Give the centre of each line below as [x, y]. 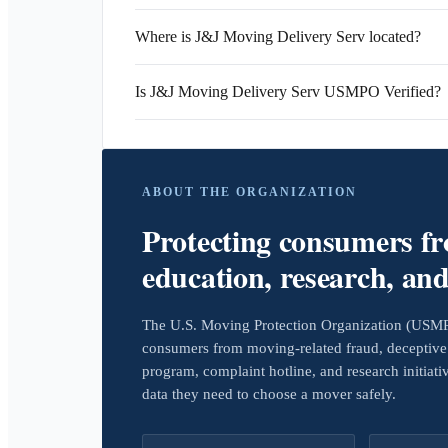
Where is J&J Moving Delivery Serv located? [278, 36]
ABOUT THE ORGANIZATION [249, 192]
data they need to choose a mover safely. [269, 394]
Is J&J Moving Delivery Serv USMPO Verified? [288, 91]
